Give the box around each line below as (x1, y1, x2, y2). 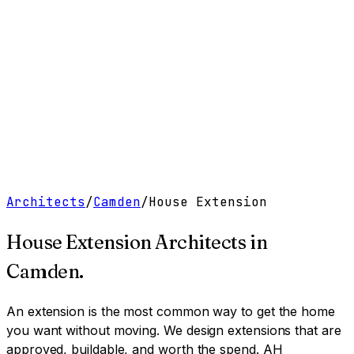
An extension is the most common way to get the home (6, 303, 335, 319)
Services (39, 42, 91, 58)
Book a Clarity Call (148, 73, 271, 88)
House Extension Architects (6, 230, 247, 254)
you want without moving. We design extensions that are (6, 322, 341, 338)
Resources (90, 42, 154, 58)
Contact (190, 42, 237, 58)
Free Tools (27, 73, 97, 88)
